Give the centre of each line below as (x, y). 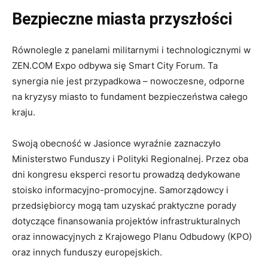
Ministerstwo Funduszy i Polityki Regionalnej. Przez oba (130, 159)
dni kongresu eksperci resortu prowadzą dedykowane (126, 174)
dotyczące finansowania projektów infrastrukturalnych (126, 221)
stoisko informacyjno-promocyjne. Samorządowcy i (120, 190)
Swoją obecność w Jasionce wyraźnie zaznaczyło (116, 143)
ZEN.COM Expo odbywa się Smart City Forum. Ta (115, 66)
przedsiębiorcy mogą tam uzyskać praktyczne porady (124, 205)
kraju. (24, 112)
